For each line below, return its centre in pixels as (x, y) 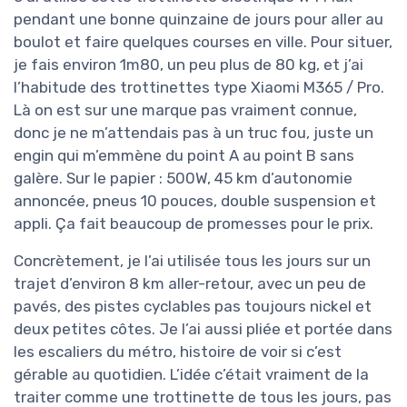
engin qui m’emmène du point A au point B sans (184, 156)
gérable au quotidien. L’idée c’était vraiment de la (191, 375)
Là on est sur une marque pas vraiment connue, (185, 110)
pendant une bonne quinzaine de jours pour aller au (199, 20)
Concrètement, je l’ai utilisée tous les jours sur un (192, 261)
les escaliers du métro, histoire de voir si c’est (178, 352)
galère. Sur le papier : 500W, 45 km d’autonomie (183, 179)
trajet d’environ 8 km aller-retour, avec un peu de (190, 284)
